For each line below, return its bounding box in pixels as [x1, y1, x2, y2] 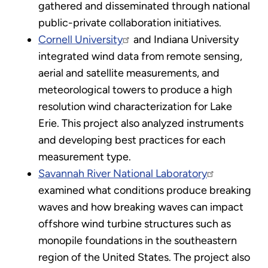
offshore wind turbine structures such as [38, 217, 231, 230]
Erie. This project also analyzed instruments [38, 116, 243, 130]
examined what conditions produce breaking [38, 183, 251, 197]
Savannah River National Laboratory [38, 166, 207, 180]
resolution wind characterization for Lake [38, 99, 232, 113]
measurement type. [38, 150, 131, 163]
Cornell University [38, 32, 123, 46]
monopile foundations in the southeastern [38, 233, 237, 247]
